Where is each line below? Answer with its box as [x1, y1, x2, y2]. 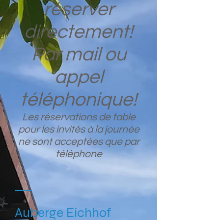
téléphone [55, 149, 102, 159]
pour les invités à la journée [18, 124, 139, 135]
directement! [24, 22, 133, 42]
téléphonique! [20, 90, 137, 110]
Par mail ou [31, 45, 126, 64]
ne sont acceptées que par [18, 137, 139, 147]
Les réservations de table [22, 112, 136, 122]
